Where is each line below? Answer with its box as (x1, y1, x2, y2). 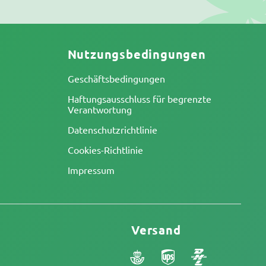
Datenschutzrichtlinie (67, 123, 157, 135)
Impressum (67, 164, 115, 176)
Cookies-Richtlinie (67, 144, 143, 156)
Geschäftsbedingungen (67, 72, 165, 84)
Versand (131, 222, 181, 237)
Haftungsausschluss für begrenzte (67, 93, 211, 104)
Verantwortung (67, 103, 132, 115)
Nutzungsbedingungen (67, 46, 206, 62)
